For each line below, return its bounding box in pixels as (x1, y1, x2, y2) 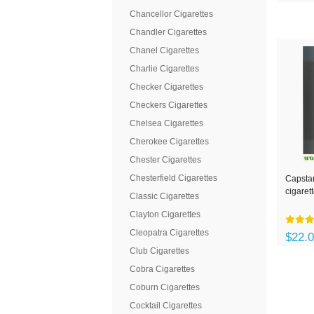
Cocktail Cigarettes (130, 301, 202, 310)
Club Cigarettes (130, 246, 189, 256)
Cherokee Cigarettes (130, 137, 209, 146)
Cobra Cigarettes (130, 264, 195, 274)
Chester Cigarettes (130, 155, 201, 165)
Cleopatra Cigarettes (130, 228, 209, 238)
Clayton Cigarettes (130, 210, 200, 219)
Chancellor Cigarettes (130, 9, 213, 19)
